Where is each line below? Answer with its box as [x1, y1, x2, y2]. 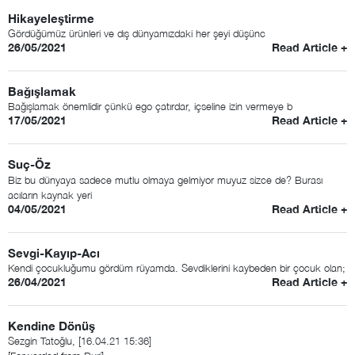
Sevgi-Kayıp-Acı [8, 246, 100, 260]
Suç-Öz [8, 157, 51, 171]
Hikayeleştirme [8, 11, 94, 25]
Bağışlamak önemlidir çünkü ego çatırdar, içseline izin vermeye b [8, 100, 292, 113]
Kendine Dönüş [8, 319, 95, 333]
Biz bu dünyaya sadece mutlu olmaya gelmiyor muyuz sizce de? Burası [8, 174, 323, 186]
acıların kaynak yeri [8, 189, 92, 201]
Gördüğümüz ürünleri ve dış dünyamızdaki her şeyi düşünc [8, 27, 265, 40]
